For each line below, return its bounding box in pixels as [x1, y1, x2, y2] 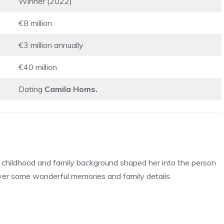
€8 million [18, 17, 52, 28]
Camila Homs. [44, 83, 97, 94]
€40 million [18, 61, 57, 72]
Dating [18, 83, 44, 94]
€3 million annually [18, 39, 83, 50]
